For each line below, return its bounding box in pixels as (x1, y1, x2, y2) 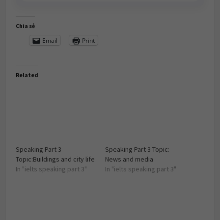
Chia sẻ (16, 22, 35, 29)
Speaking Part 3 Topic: (105, 144, 169, 154)
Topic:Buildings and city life (16, 154, 95, 164)
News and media (105, 154, 153, 164)
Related (16, 71, 38, 79)
